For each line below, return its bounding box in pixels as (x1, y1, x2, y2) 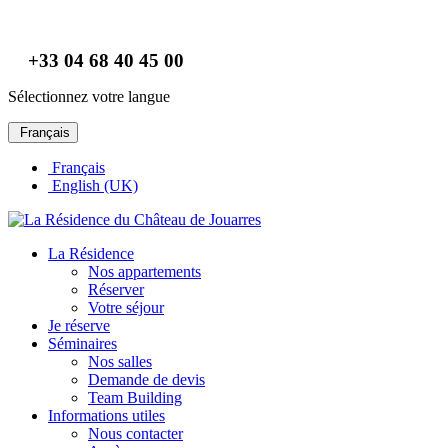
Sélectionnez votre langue (8, 88, 170, 105)
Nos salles (88, 353, 152, 370)
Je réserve (48, 317, 110, 334)
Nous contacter (88, 425, 183, 442)
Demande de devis (88, 371, 205, 388)
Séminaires (48, 335, 117, 352)
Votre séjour (88, 299, 164, 316)
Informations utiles (48, 407, 165, 424)
